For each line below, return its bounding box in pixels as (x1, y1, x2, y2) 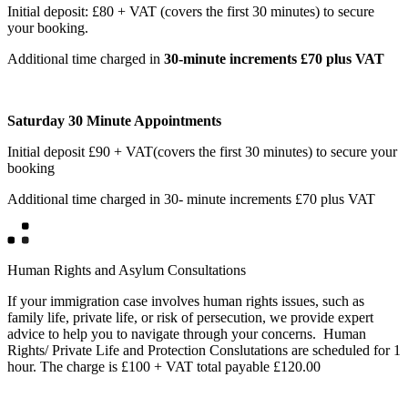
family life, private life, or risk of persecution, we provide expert (7, 310, 373, 326)
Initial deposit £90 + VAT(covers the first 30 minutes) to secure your (7, 144, 397, 160)
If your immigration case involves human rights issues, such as (7, 293, 364, 310)
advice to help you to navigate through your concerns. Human (7, 326, 366, 342)
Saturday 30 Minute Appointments (7, 113, 225, 129)
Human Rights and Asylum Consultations (7, 262, 246, 279)
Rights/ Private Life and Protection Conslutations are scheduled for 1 (7, 342, 401, 359)
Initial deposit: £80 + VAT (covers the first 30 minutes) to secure (7, 4, 374, 20)
